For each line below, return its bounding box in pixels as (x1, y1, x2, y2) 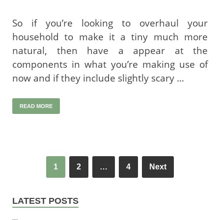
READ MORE (20, 103, 53, 109)
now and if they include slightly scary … (12, 71, 184, 84)
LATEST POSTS (12, 195, 79, 206)
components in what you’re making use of (12, 57, 208, 71)
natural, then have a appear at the (12, 44, 208, 57)
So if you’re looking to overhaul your (12, 16, 208, 29)
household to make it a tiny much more (12, 30, 208, 43)
